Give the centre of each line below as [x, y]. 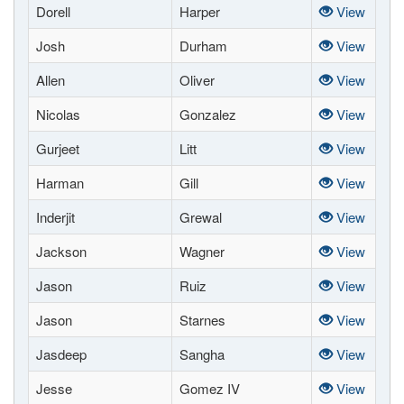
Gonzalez [208, 114]
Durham [203, 46]
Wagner [202, 251]
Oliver [197, 80]
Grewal [201, 217]
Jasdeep [61, 354]
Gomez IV [210, 388]
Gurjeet [58, 148]
